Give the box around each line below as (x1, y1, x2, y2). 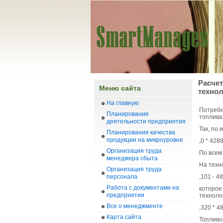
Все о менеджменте (107, 203, 163, 210)
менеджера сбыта (107, 155, 158, 162)
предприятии (107, 192, 144, 199)
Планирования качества (107, 129, 175, 136)
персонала (107, 173, 137, 180)
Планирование (107, 111, 149, 117)
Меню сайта (99, 84, 141, 92)
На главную (107, 100, 139, 107)
